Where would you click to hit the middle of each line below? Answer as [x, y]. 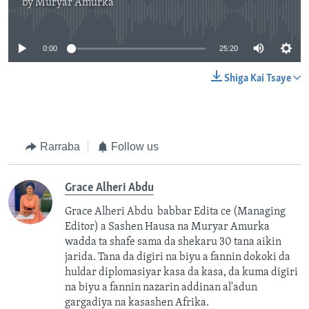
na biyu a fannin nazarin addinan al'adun [161, 287]
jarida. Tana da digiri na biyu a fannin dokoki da [178, 257]
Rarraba [60, 147]
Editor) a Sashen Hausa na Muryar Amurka [167, 227]
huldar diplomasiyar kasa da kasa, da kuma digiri [181, 272]
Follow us [135, 147]
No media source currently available [160, 11]
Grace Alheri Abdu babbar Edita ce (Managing [175, 211]
